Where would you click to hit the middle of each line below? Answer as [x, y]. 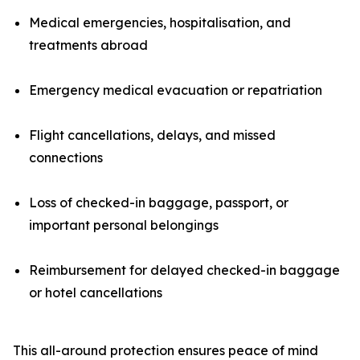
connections [66, 157]
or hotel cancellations [96, 292]
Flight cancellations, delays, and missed [152, 135]
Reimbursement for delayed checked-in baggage [184, 270]
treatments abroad [88, 45]
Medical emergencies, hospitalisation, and [160, 22]
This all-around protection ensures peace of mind [166, 350]
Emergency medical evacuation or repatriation [176, 90]
